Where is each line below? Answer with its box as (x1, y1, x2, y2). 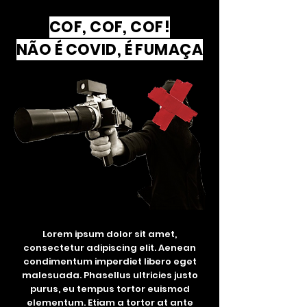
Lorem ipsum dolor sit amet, (42, 228, 177, 241)
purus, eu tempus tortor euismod (29, 282, 190, 295)
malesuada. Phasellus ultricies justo (21, 269, 198, 282)
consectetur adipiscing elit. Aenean (23, 241, 196, 254)
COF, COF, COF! (49, 16, 171, 38)
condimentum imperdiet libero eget (23, 255, 197, 268)
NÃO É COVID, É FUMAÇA (16, 39, 204, 60)
